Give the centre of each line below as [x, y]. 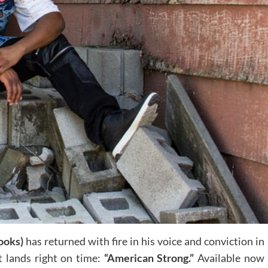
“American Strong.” [149, 258]
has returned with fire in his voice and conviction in [144, 241]
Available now [229, 258]
